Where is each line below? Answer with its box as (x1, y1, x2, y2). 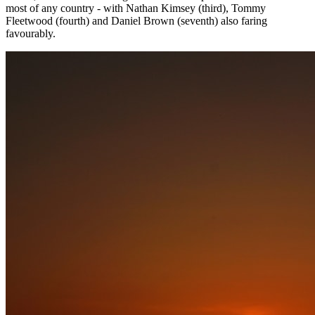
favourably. (6, 27, 56, 39)
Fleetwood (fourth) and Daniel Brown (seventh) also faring (6, 14, 267, 27)
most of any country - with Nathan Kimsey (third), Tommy (6, 1, 266, 14)
